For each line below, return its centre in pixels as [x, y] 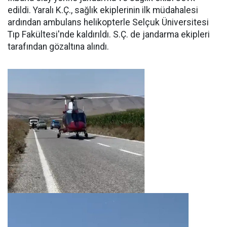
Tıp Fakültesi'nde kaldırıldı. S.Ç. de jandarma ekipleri [109, 35]
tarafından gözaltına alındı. [58, 47]
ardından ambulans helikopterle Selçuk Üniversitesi [108, 23]
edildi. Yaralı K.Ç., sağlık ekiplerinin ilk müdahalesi [103, 10]
